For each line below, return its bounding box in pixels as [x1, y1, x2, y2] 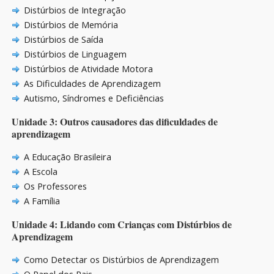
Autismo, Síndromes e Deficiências [23, 92, 164, 104]
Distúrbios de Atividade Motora [23, 62, 153, 75]
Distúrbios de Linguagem [23, 48, 127, 60]
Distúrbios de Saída [23, 33, 103, 45]
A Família [23, 194, 60, 207]
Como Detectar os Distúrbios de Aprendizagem [23, 253, 219, 265]
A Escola [23, 165, 57, 177]
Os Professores [23, 180, 87, 192]
